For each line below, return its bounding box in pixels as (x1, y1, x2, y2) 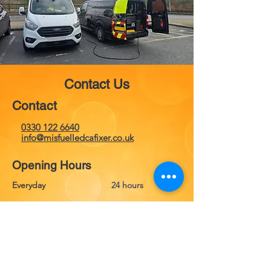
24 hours (111, 180, 143, 191)
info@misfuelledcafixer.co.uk (21, 132, 134, 143)
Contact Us (64, 77, 129, 92)
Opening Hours (12, 158, 91, 172)
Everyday (12, 180, 45, 191)
